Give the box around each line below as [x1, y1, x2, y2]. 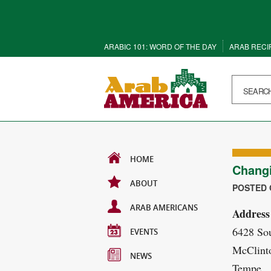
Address [232, 206, 270, 221]
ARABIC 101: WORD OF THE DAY [104, 41, 217, 51]
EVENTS [130, 226, 158, 237]
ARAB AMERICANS [130, 202, 198, 213]
